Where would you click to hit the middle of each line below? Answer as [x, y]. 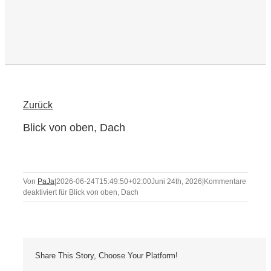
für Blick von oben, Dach [98, 193]
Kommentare [225, 182]
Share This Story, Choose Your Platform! [106, 256]
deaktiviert [40, 193]
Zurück [38, 105]
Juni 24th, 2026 [177, 182]
